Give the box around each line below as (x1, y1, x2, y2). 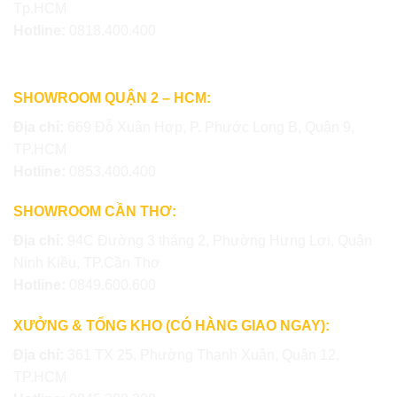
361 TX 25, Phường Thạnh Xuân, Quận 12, (67, 347, 339, 363)
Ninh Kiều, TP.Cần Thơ (13, 255, 160, 271)
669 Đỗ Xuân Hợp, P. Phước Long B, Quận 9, (67, 119, 354, 135)
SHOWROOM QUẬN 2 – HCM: (13, 90, 211, 105)
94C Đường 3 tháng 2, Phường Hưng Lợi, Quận (67, 233, 372, 249)
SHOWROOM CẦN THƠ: (13, 204, 176, 220)
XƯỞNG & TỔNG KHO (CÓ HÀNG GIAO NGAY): (13, 318, 330, 334)
